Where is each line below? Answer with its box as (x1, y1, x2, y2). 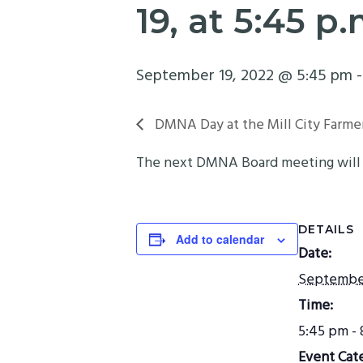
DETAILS (298, 221, 354, 237)
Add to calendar (176, 230, 264, 247)
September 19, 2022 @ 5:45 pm (136, 62, 352, 89)
